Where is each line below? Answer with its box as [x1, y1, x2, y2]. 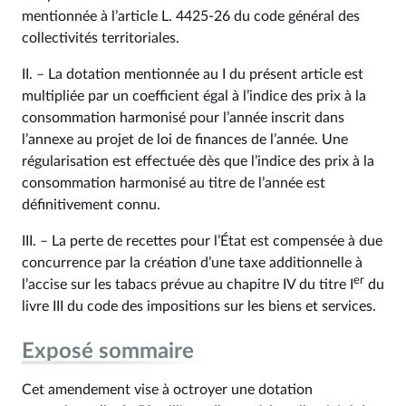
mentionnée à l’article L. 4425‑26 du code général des [22, 9, 360, 24]
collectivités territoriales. [22, 31, 183, 45]
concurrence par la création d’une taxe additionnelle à [22, 256, 362, 270]
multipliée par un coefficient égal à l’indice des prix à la [22, 89, 366, 103]
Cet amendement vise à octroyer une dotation [22, 382, 313, 397]
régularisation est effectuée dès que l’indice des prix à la [22, 154, 374, 169]
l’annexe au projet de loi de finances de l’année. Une [22, 132, 348, 147]
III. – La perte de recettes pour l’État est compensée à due [22, 234, 382, 248]
